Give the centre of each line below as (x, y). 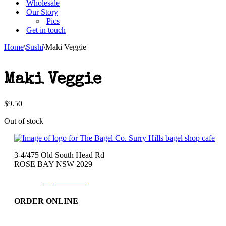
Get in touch (46, 30)
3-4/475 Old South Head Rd (59, 155)
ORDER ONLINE (46, 201)
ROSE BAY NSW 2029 (53, 164)
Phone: (26, 181)
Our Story (42, 12)
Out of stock (24, 121)
